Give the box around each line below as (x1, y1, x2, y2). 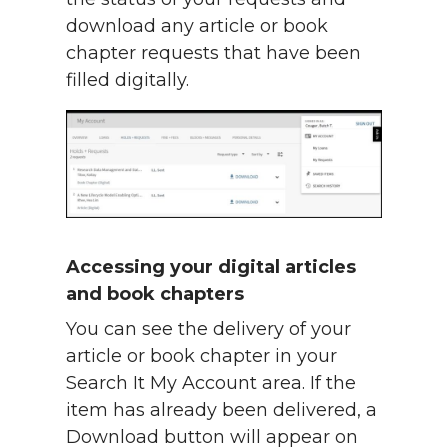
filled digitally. (66, 68, 194, 91)
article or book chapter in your (66, 344, 337, 367)
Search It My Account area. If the (66, 371, 356, 394)
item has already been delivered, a (66, 398, 377, 421)
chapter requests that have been (66, 41, 361, 64)
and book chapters (66, 282, 244, 305)
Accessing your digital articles (66, 255, 356, 278)
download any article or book (66, 14, 328, 37)
